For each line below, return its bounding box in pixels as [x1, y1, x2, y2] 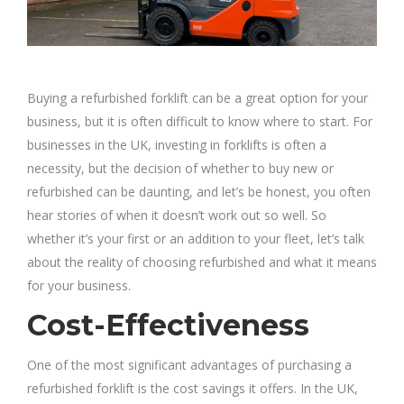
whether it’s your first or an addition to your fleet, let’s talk [27, 230, 364, 248]
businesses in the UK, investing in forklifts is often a [27, 136, 326, 154]
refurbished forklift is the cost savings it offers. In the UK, [27, 380, 358, 398]
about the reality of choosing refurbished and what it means [27, 253, 377, 271]
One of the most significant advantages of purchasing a [27, 356, 352, 374]
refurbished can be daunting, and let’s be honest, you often [27, 183, 371, 201]
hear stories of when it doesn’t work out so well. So [27, 207, 326, 225]
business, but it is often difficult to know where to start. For [27, 113, 372, 131]
